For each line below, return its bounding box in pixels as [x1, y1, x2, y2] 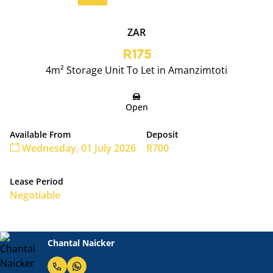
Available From [10, 129, 71, 140]
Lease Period [10, 175, 63, 187]
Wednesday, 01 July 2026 [19, 141, 136, 155]
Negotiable [10, 188, 60, 202]
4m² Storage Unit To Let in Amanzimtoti [46, 63, 227, 77]
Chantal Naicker [48, 236, 115, 249]
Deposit [146, 129, 179, 140]
